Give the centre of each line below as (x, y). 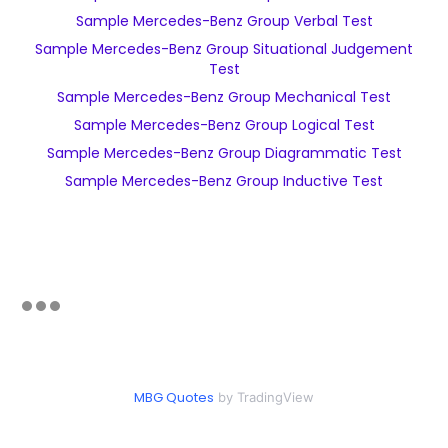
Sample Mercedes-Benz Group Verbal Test (224, 21)
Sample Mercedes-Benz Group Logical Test (224, 125)
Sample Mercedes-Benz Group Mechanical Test (224, 97)
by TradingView (264, 397)
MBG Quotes (174, 397)
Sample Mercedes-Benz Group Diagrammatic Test (224, 153)
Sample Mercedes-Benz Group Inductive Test (224, 181)
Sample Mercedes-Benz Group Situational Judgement (224, 49)
